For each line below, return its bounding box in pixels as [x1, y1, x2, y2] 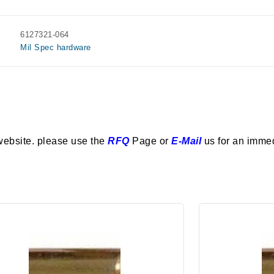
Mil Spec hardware [20, 43, 91, 52]
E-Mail [171, 136, 201, 146]
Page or [129, 136, 169, 146]
